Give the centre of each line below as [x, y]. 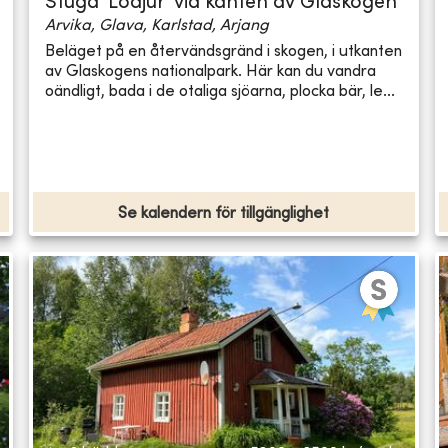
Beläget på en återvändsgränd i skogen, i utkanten [224, 51]
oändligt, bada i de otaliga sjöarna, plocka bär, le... [220, 91]
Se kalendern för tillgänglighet [224, 214]
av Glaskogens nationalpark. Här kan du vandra [211, 71]
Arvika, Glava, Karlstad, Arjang [157, 26]
